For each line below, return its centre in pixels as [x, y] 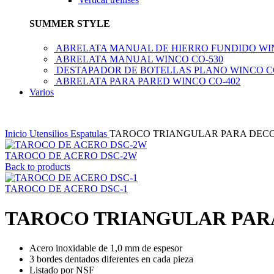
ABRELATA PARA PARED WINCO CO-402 [148, 81]
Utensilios [50, 133]
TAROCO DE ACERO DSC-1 [66, 188]
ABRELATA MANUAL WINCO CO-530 [139, 59]
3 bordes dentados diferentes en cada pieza [111, 259]
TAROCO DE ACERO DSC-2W [71, 155]
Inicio [17, 133]
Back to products [38, 166]
